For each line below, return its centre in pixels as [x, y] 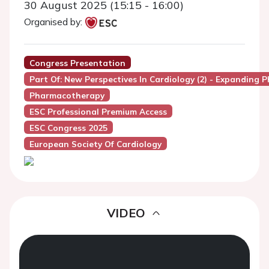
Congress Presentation [77, 63]
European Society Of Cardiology [95, 144]
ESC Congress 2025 [68, 128]
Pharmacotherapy [67, 95]
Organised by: [53, 22]
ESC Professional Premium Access [98, 111]
